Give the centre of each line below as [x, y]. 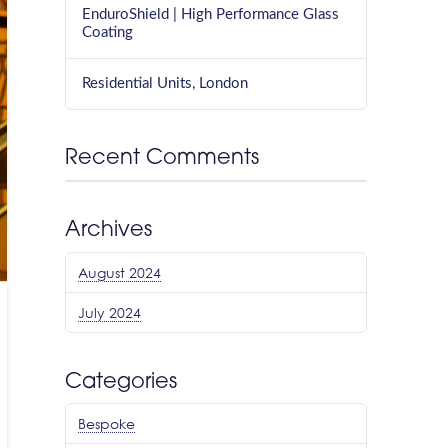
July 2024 [110, 312]
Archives [109, 231]
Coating [108, 32]
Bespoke [107, 424]
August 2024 [120, 272]
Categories [121, 382]
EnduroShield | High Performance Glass [211, 14]
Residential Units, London [165, 83]
